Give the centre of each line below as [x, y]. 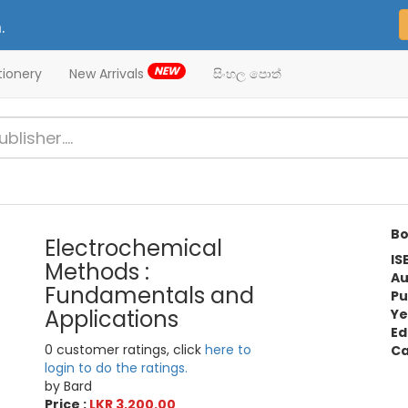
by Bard [69, 387]
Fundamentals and [150, 296]
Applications [112, 320]
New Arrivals [108, 74]
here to [229, 350]
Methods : [97, 272]
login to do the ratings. [117, 368]
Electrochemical [134, 249]
